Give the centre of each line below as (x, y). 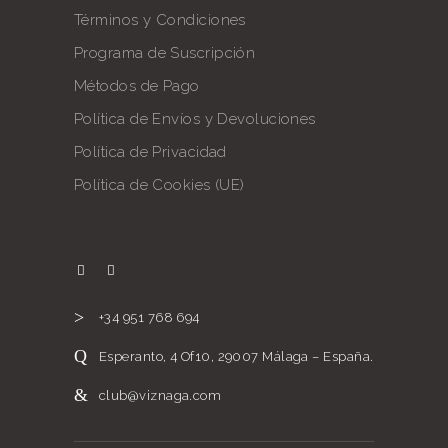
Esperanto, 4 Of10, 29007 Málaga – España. (236, 356)
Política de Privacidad (150, 152)
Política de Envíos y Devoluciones (195, 119)
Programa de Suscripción (165, 53)
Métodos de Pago (137, 86)
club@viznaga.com (160, 395)
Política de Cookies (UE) (159, 185)
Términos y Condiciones (160, 20)
